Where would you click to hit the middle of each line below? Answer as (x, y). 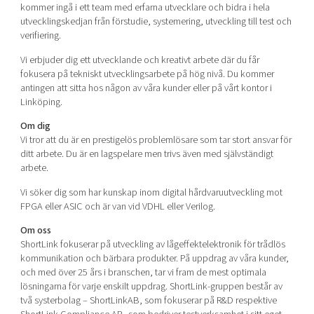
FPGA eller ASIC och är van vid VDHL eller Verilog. (117, 206)
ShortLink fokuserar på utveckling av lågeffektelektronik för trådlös (152, 244)
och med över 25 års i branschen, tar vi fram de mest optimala (143, 272)
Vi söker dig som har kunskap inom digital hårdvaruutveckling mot (151, 192)
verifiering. (40, 36)
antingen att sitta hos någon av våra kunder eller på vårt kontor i (146, 88)
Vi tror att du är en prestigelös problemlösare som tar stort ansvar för (156, 140)
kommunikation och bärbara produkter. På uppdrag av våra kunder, (154, 258)
